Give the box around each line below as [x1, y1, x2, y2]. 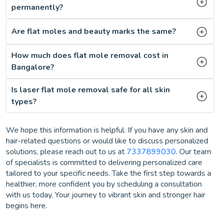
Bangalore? [11, 62, 55, 73]
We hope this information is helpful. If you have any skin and [6, 125, 208, 136]
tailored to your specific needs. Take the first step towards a [6, 168, 211, 179]
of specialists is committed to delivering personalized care [6, 157, 202, 168]
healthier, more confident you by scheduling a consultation [6, 179, 202, 190]
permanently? [11, 2, 63, 13]
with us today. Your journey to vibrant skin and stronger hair [6, 190, 205, 200]
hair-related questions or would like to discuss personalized [6, 136, 208, 146]
